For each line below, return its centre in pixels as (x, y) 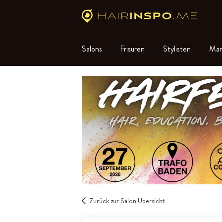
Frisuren (133, 49)
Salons (92, 49)
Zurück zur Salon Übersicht (127, 200)
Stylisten (177, 49)
